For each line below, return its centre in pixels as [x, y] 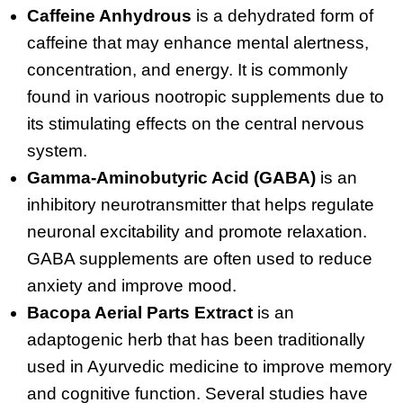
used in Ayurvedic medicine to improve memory [210, 366]
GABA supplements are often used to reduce [200, 258]
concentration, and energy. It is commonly [188, 69]
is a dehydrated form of [282, 15]
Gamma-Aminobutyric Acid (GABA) [171, 177]
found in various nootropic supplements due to [206, 96]
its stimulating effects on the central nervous [196, 123]
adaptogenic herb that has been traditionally [196, 339]
